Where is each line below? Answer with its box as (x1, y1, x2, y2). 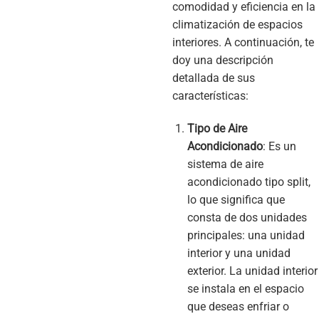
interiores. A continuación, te (172, 35, 314, 49)
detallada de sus (172, 70, 255, 85)
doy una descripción (172, 53, 273, 67)
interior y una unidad (187, 246, 291, 260)
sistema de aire (187, 157, 263, 171)
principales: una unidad (187, 228, 305, 242)
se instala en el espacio (187, 281, 304, 296)
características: (172, 88, 249, 103)
